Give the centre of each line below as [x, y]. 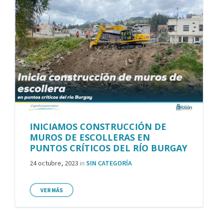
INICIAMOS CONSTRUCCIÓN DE [98, 127]
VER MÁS [52, 190]
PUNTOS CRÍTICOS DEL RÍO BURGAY [109, 148]
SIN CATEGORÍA [109, 163]
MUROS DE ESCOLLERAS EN [90, 137]
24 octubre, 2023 [55, 163]
